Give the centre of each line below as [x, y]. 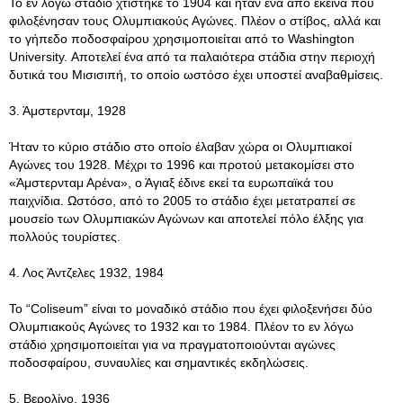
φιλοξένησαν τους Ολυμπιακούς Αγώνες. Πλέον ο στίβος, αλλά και [195, 21]
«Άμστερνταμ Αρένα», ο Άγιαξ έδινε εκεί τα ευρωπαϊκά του [171, 183]
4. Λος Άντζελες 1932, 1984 [86, 273]
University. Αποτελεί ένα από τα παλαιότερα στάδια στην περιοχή [192, 57]
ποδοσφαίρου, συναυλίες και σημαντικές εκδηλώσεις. [159, 363]
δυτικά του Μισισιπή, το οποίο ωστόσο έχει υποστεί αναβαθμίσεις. [196, 75]
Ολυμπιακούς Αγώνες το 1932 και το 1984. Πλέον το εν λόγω [181, 327]
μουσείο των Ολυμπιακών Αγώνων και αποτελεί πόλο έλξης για [186, 219]
